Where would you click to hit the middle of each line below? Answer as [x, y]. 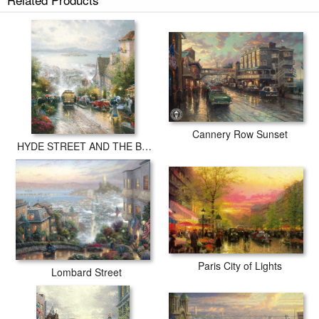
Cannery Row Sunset [240, 134]
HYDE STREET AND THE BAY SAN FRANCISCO [147, 146]
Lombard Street [87, 272]
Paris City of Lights [240, 265]
